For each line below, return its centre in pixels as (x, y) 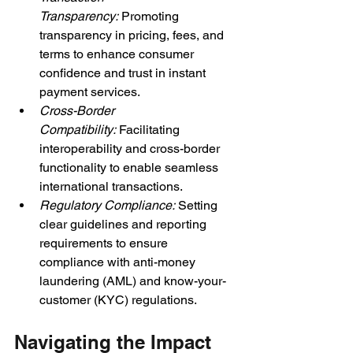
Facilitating (151, 129)
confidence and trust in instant (124, 72)
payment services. (90, 91)
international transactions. (111, 186)
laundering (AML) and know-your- (133, 281)
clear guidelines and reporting (124, 224)
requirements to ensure (105, 243)
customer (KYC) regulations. (118, 299)
